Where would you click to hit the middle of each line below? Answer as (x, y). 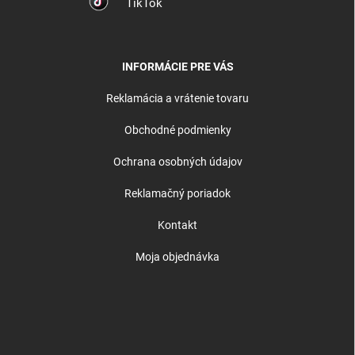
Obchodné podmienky (177, 130)
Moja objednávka (177, 257)
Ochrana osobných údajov (177, 162)
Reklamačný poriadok (177, 194)
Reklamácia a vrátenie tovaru (177, 99)
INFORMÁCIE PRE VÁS (177, 67)
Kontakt (177, 225)
